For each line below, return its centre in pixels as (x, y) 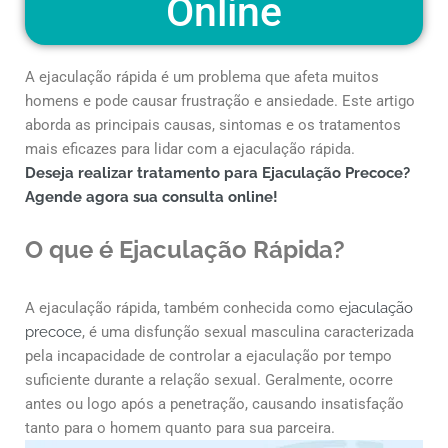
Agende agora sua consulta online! (151, 196)
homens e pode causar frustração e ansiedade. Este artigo (220, 100)
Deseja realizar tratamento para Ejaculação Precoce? (217, 172)
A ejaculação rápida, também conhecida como (182, 307)
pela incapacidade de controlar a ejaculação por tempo (208, 355)
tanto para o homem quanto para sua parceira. (180, 427)
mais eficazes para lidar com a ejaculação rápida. (190, 148)
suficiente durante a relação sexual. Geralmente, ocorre (209, 379)
